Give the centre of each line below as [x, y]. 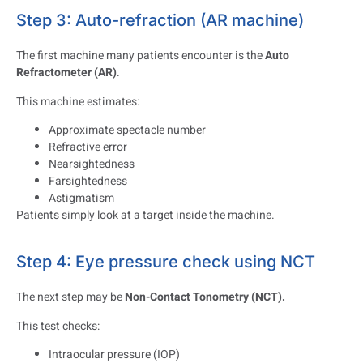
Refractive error [88, 147]
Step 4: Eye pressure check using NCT [166, 262]
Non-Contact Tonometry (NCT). [205, 297]
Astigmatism [81, 199]
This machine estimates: [78, 101]
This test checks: [58, 326]
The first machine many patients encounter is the [141, 56]
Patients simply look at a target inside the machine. [145, 216]
